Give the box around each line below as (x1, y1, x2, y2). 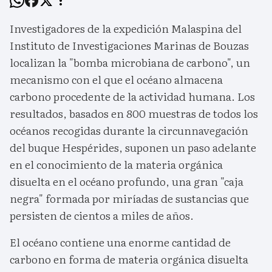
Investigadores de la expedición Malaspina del (10, 20, 242, 37)
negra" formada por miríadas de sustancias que (10, 190, 249, 207)
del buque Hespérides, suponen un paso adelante (10, 139, 256, 156)
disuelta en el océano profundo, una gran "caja (10, 173, 243, 190)
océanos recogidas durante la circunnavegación (10, 122, 248, 139)
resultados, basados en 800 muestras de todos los (10, 105, 258, 122)
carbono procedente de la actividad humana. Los (10, 88, 255, 105)
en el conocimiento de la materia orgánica (10, 156, 223, 173)
